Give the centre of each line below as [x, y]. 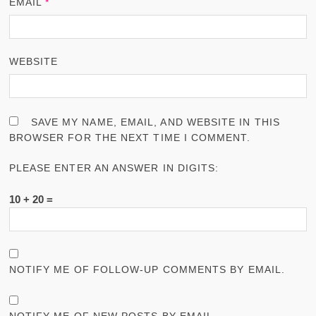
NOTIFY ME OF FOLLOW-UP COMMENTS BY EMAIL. [147, 270]
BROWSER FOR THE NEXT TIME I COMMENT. [129, 137]
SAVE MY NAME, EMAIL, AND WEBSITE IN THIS [155, 122]
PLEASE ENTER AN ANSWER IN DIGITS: [114, 168]
